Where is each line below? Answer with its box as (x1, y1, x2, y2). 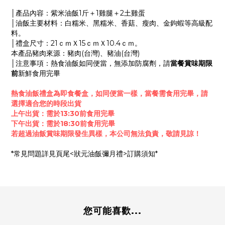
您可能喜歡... (83, 205, 142, 216)
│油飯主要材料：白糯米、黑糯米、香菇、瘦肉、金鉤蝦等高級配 (11, 18, 212, 28)
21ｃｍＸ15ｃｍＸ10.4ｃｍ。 (51, 38, 142, 48)
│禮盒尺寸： (11, 38, 51, 48)
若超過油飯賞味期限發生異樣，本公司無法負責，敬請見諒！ (11, 129, 201, 138)
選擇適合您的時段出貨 (11, 98, 81, 108)
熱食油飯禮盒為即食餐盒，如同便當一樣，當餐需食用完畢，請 (11, 88, 208, 98)
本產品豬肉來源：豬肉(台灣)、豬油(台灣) (11, 48, 140, 58)
